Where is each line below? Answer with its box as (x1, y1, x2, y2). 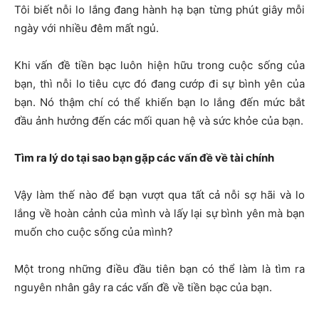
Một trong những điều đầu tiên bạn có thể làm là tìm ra (14, 262, 305, 276)
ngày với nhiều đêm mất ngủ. (14, 21, 159, 36)
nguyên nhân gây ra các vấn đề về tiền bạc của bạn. (14, 281, 272, 295)
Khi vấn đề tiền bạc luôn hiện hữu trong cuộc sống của (14, 58, 305, 73)
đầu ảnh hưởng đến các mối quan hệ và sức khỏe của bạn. (14, 114, 303, 128)
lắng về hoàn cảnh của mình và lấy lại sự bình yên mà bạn (14, 206, 305, 221)
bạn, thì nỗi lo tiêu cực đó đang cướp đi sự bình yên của (14, 77, 305, 91)
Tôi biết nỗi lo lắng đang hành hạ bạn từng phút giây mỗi (14, 3, 305, 17)
